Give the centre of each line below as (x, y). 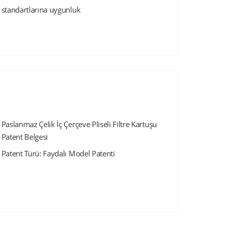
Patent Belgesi (25, 137)
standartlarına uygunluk (41, 10)
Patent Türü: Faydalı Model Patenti (58, 154)
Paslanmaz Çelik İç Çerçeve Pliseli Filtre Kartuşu (79, 124)
